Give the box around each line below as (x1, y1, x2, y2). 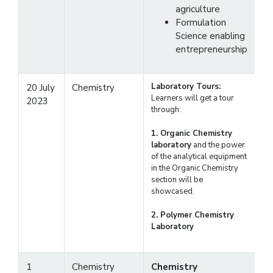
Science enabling (175, 29, 245, 42)
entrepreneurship (175, 43, 247, 55)
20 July (26, 81, 55, 94)
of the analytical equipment (151, 151, 247, 162)
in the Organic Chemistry (151, 162, 238, 174)
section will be (151, 174, 203, 185)
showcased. (151, 185, 194, 197)
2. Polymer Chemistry (151, 209, 234, 221)
